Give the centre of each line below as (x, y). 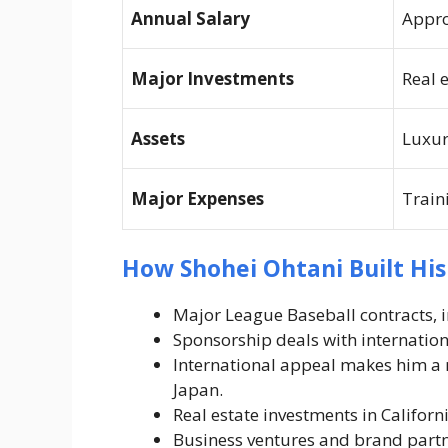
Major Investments (212, 78)
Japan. (198, 390)
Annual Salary (190, 18)
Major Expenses (197, 198)
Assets (158, 138)
